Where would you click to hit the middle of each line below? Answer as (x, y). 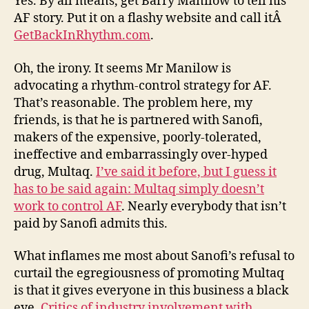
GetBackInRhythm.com (82, 36)
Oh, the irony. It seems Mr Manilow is (122, 68)
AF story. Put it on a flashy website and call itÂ (149, 18)
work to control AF (68, 206)
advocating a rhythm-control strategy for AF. (143, 86)
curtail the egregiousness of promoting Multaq (149, 273)
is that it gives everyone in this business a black (151, 291)
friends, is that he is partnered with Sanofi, (138, 120)
